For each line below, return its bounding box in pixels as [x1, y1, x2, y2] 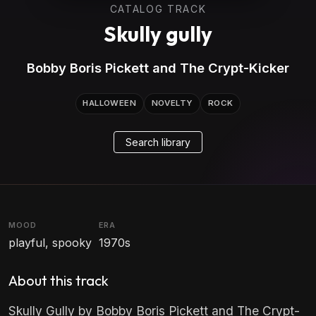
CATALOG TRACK [109, 3, 207, 15]
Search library [126, 135, 190, 148]
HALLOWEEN [83, 98, 137, 109]
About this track [8, 272, 109, 290]
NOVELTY [151, 98, 193, 109]
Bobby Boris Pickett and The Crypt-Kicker [27, 60, 289, 75]
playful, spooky [8, 236, 92, 250]
